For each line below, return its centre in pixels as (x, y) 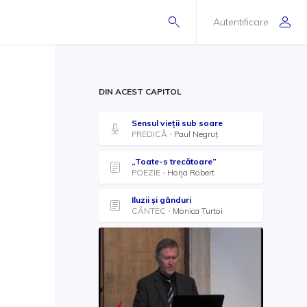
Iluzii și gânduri (161, 200)
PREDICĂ (149, 134)
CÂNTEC (149, 211)
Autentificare (241, 22)
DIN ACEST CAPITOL (140, 91)
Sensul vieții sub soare (177, 123)
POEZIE (146, 172)
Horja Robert (191, 172)
